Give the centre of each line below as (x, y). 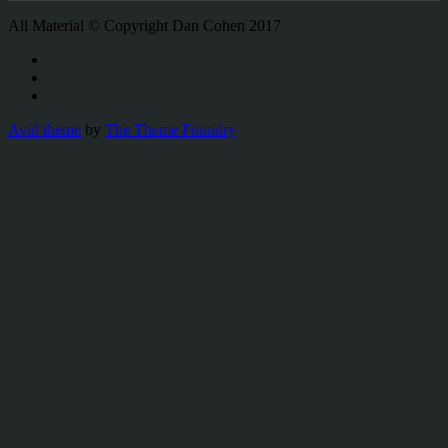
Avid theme (44, 130)
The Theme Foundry (170, 130)
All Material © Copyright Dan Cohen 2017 (144, 26)
